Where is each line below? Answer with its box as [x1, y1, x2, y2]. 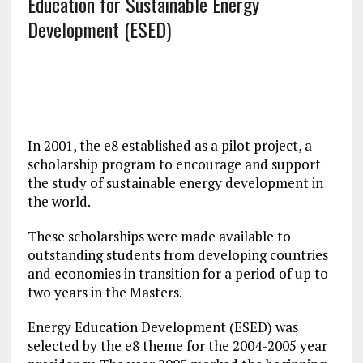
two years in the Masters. [27, 283, 182, 302]
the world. [27, 192, 91, 211]
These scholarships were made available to [27, 227, 291, 246]
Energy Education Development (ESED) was [27, 318, 298, 337]
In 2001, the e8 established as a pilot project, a [27, 136, 312, 156]
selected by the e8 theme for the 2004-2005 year [27, 336, 327, 356]
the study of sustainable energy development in [27, 173, 323, 193]
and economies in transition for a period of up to [27, 264, 328, 284]
